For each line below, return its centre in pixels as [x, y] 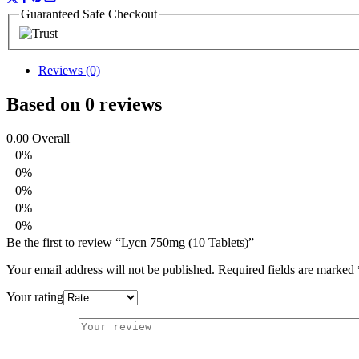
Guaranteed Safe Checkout [89, 14]
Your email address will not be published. [111, 269]
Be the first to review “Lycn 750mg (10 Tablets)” [130, 242]
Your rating [35, 296]
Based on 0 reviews [84, 104]
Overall [51, 138]
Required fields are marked [288, 269]
